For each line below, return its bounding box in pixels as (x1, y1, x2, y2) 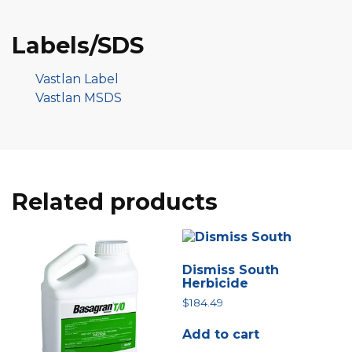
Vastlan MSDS (35, 90, 122, 105)
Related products (12, 187, 218, 215)
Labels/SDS (12, 31, 144, 59)
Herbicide (182, 275, 249, 291)
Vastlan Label (35, 71, 119, 86)
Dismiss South (182, 262, 280, 277)
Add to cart (182, 326, 260, 342)
